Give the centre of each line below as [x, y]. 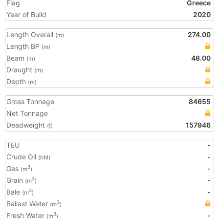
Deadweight [27, 125]
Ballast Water [28, 204]
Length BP [24, 46]
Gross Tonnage [30, 101]
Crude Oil [22, 157]
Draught [20, 70]
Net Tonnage [27, 113]
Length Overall [31, 34]
